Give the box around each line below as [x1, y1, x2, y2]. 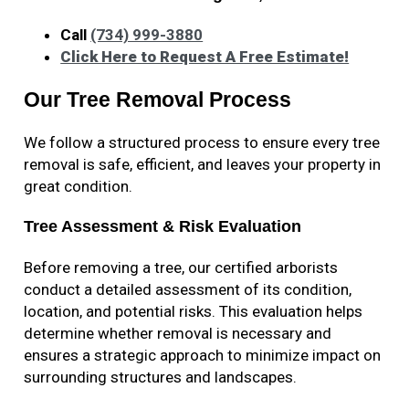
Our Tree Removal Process [24, 88, 292, 112]
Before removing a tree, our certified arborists [24, 258, 339, 278]
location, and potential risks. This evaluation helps [24, 302, 363, 321]
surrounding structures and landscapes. [24, 368, 298, 387]
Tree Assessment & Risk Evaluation [24, 217, 302, 236]
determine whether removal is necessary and [24, 324, 332, 343]
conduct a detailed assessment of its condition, [24, 280, 352, 299]
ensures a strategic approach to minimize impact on [24, 346, 382, 365]
